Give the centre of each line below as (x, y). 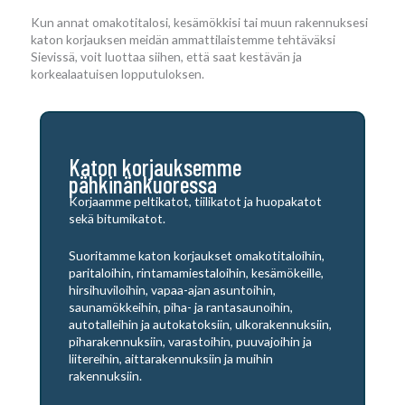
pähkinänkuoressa (143, 184)
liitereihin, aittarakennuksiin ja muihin (171, 358)
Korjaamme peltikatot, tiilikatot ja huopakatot (195, 201)
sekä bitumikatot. (117, 218)
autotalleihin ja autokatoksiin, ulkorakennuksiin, (200, 324)
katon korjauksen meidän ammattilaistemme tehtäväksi (183, 40)
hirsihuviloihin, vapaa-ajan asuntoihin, (172, 289)
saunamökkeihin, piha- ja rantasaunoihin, (181, 306)
